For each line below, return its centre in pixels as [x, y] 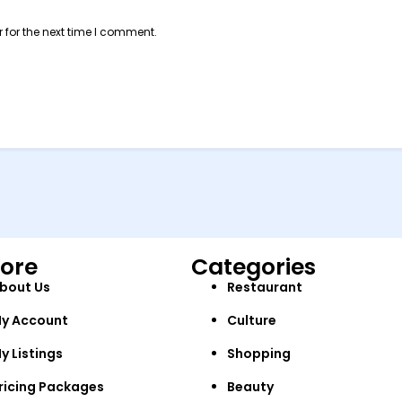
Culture [252, 320]
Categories [254, 267]
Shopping [259, 354]
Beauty [251, 387]
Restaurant [265, 287]
